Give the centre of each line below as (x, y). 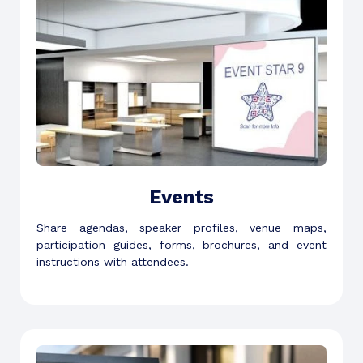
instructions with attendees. (113, 261)
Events (181, 196)
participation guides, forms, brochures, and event (181, 244)
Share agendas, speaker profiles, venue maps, (181, 227)
